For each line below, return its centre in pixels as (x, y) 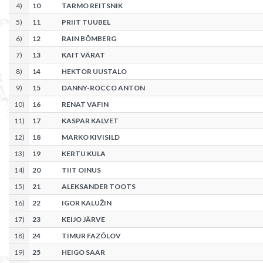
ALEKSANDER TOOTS (99, 186)
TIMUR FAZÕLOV (91, 236)
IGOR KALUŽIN (87, 203)
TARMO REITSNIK (92, 6)
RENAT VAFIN (85, 104)
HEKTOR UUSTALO (94, 71)
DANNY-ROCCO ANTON (103, 88)
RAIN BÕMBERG (89, 38)
